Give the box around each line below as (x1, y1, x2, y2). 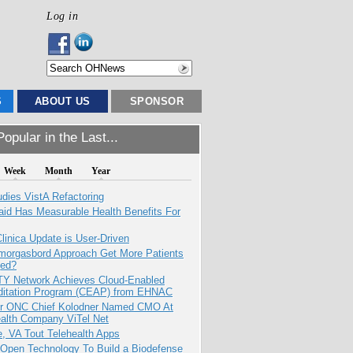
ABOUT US (34, 95, 91, 107)
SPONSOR (129, 95, 184, 107)
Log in (46, 9, 78, 22)
